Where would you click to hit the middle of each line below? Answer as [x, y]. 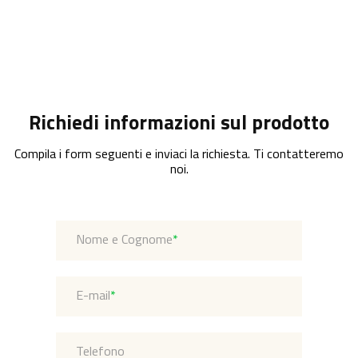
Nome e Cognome [124, 239]
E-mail [93, 295]
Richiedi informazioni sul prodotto [179, 122]
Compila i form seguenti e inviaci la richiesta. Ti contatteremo [179, 153]
